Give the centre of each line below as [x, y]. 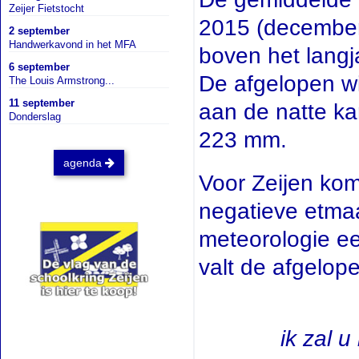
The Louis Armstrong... [62, 80]
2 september [39, 30]
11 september [42, 103]
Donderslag [35, 116]
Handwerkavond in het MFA [73, 44]
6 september [39, 67]
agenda [84, 162]
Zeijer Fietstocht [46, 8]
